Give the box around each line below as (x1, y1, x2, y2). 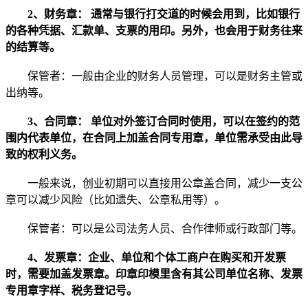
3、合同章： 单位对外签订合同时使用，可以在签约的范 (5, 115, 300, 127)
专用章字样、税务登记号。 (5, 284, 137, 296)
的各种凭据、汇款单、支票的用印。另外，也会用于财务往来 (5, 24, 302, 36)
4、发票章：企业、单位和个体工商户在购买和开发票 (5, 251, 286, 263)
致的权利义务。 (5, 148, 82, 160)
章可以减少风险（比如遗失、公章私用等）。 (5, 193, 225, 206)
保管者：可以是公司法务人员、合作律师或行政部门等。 (5, 222, 302, 234)
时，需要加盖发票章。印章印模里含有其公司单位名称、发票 (5, 267, 302, 280)
